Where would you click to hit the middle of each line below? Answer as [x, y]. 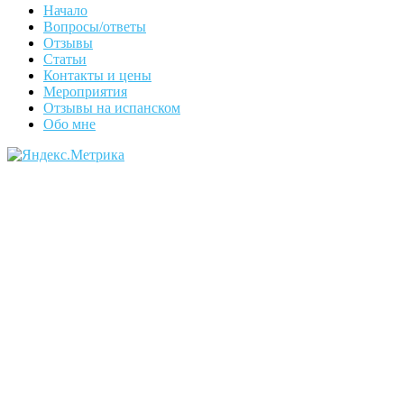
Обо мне [69, 124]
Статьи [65, 60]
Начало [65, 11]
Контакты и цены [97, 76]
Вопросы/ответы [95, 27]
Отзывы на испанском [112, 108]
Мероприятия [85, 92]
